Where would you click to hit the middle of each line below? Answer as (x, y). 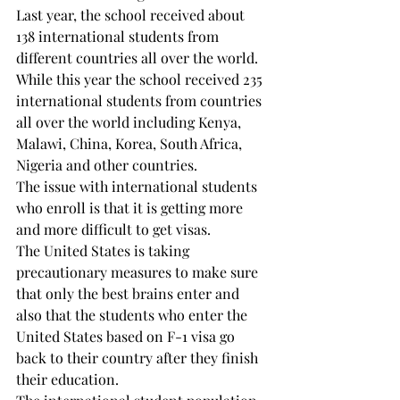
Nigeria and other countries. (107, 165)
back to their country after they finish (139, 358)
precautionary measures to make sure (139, 272)
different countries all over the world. (137, 58)
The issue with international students (138, 186)
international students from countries (141, 100)
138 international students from (119, 36)
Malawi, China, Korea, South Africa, (131, 143)
